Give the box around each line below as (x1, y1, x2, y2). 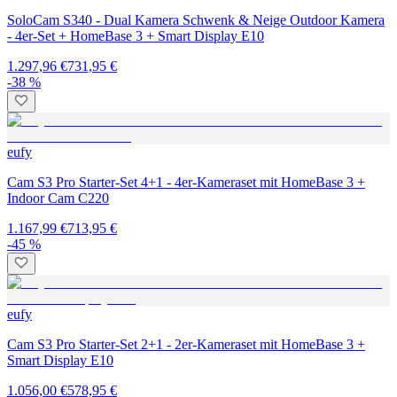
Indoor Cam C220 (7, 190, 109, 206)
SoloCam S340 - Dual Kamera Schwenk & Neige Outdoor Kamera (7, 12, 385, 27)
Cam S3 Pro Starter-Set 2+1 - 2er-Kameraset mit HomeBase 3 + (7, 336, 365, 352)
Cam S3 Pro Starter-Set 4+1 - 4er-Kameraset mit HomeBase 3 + (7, 174, 365, 190)
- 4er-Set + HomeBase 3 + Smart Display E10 (7, 27, 264, 43)
